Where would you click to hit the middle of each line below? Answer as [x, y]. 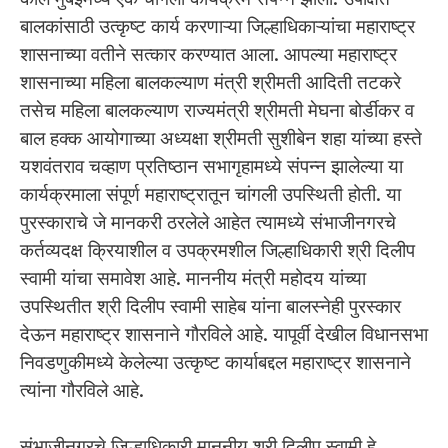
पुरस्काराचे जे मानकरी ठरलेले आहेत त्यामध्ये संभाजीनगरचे [208, 222]
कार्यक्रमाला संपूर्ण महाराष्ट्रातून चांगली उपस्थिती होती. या [210, 194]
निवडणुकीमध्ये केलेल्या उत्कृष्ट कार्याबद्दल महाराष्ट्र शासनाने [215, 362]
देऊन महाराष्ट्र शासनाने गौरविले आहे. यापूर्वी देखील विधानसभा [224, 334]
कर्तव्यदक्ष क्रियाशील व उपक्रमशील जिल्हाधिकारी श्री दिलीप [217, 250]
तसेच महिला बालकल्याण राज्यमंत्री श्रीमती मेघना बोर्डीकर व [217, 110]
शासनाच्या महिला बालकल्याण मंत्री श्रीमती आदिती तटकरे [210, 82]
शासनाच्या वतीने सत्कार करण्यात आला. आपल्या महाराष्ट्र [208, 54]
